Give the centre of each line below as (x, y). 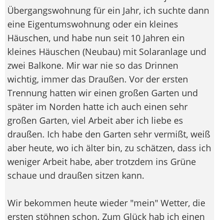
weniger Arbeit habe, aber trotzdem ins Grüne (102, 161)
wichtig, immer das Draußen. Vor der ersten (98, 79)
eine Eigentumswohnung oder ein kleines (93, 24)
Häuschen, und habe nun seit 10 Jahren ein (96, 38)
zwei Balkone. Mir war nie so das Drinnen (93, 65)
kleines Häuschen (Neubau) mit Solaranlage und (107, 51)
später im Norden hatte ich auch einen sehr (97, 106)
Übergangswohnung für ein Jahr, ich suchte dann (108, 10)
